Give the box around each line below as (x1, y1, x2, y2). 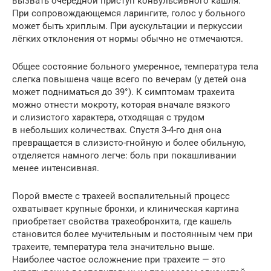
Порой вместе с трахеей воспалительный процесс (12, 190, 230, 201)
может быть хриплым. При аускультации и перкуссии (12, 20, 243, 31)
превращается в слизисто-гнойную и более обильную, (12, 137, 246, 148)
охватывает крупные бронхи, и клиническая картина (12, 203, 239, 214)
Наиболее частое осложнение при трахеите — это (12, 253, 226, 265)
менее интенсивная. (12, 162, 99, 174)
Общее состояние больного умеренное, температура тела (12, 60, 258, 72)
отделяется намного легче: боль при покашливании (12, 149, 237, 161)
